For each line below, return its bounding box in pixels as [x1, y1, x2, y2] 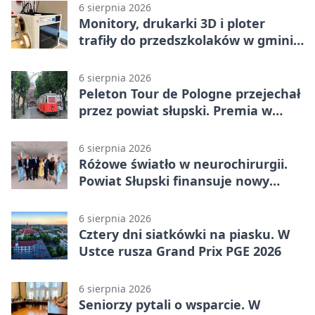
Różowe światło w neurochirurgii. [79, 155, 288, 172]
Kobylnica [79, 48, 139, 65]
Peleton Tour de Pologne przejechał [79, 84, 300, 102]
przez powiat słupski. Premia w [79, 101, 272, 119]
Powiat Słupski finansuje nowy [79, 172, 269, 189]
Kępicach [79, 118, 135, 136]
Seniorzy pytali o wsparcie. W [79, 295, 260, 313]
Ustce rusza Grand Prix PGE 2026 [79, 242, 281, 259]
